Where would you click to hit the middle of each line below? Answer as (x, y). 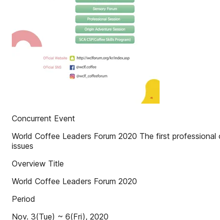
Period (24, 199)
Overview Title (38, 164)
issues (23, 146)
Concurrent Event (43, 118)
